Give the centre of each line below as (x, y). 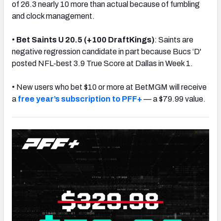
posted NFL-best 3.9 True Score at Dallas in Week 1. (102, 63)
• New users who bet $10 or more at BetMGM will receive (109, 87)
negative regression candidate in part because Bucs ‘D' (107, 51)
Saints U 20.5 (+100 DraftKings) (93, 39)
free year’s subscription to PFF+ (80, 99)
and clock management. (53, 16)
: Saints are (174, 39)
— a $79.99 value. (174, 99)
